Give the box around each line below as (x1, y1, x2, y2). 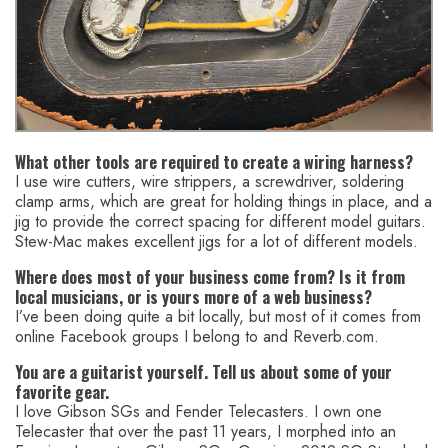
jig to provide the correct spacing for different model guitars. (15, 210, 426, 234)
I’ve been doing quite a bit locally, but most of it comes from (15, 305, 421, 329)
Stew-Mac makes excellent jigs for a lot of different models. (15, 230, 418, 254)
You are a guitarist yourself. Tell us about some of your (15, 360, 392, 385)
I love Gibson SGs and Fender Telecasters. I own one (15, 400, 382, 424)
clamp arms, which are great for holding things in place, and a (15, 190, 432, 214)
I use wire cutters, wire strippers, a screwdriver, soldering (15, 170, 404, 194)
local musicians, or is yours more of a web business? (15, 285, 372, 310)
